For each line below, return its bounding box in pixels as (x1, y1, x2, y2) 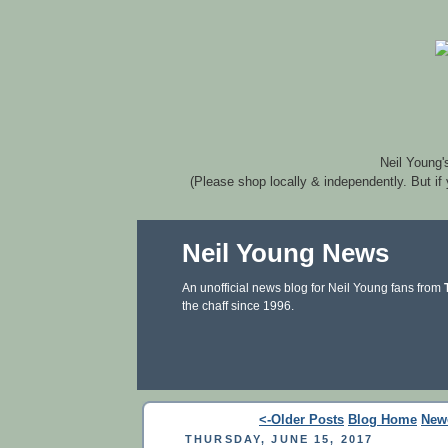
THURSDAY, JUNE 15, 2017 (185, 432, 374, 445)
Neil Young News (182, 238, 389, 268)
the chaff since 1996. (182, 299, 294, 313)
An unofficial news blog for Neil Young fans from (182, 281, 444, 295)
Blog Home (348, 412, 417, 427)
